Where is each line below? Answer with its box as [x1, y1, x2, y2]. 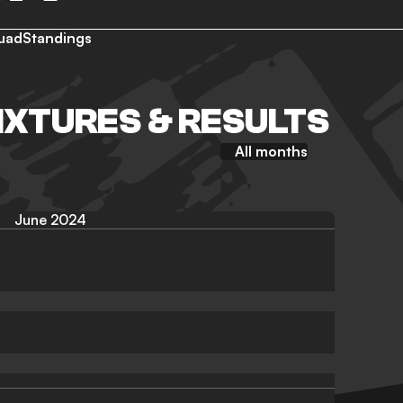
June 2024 [14, 210, 86, 228]
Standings [22, 29, 92, 47]
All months [234, 142, 308, 160]
